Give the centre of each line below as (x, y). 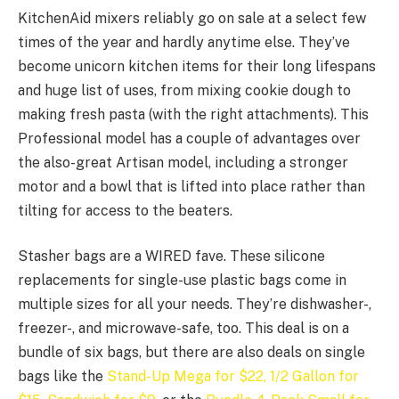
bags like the (62, 377)
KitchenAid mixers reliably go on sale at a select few (192, 18)
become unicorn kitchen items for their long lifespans (197, 66)
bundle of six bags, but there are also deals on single (191, 353)
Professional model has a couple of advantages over (189, 138)
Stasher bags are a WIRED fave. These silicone (171, 256)
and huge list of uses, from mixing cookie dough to (184, 90)
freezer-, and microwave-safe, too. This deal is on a (183, 329)
